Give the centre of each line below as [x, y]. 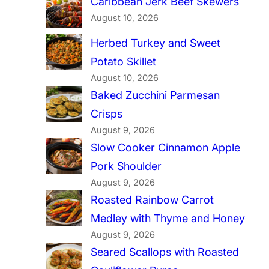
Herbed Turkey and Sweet [156, 43]
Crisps [107, 114]
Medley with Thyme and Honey [168, 219]
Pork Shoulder [126, 166]
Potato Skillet [123, 62]
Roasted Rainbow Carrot [152, 200]
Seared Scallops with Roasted [165, 252]
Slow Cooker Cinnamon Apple [165, 148]
